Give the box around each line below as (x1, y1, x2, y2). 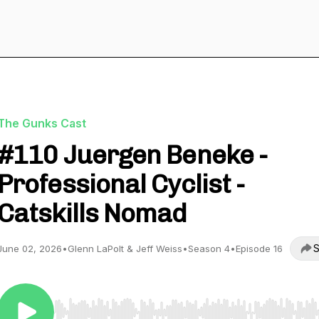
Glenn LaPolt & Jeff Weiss (68, 243, 182, 254)
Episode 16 (236, 243, 283, 254)
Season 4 (188, 243, 230, 254)
